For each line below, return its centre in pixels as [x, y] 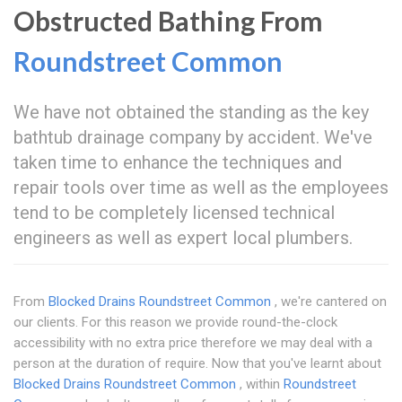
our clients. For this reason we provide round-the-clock [175, 323]
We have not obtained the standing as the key [191, 113]
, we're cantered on [329, 302]
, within [260, 385]
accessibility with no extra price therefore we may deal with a [193, 343]
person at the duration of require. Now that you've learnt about [197, 364]
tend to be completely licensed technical [174, 213]
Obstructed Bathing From [168, 21]
